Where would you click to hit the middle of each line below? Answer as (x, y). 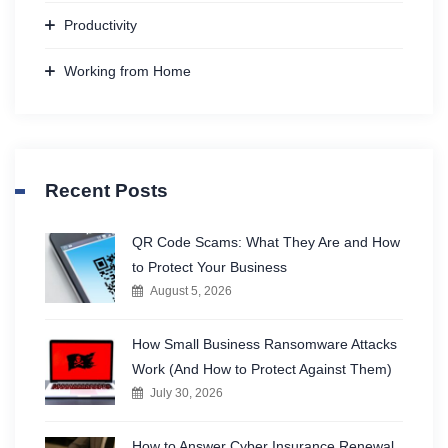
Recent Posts (106, 191)
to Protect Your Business (209, 267)
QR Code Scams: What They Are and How (266, 242)
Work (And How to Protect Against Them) (262, 369)
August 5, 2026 (191, 291)
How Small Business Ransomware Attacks (264, 344)
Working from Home (127, 71)
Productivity (100, 25)
